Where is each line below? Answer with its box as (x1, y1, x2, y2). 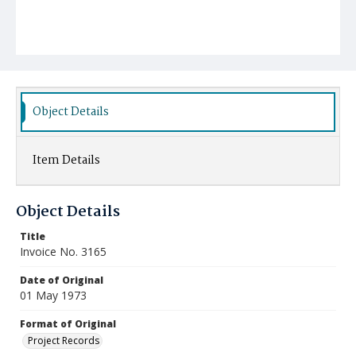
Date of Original (20, 273, 103, 287)
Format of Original (20, 317, 116, 331)
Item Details (33, 151, 100, 170)
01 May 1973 (20, 288, 87, 303)
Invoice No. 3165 (20, 244, 106, 259)
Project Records (28, 334, 99, 347)
